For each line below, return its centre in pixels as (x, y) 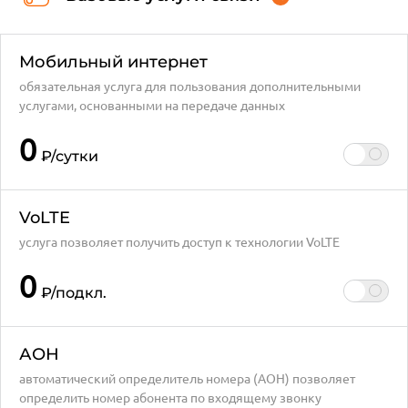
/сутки (75, 156)
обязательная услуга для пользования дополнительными (190, 86)
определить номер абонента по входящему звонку (170, 397)
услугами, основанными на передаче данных (152, 105)
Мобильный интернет (113, 62)
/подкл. (79, 293)
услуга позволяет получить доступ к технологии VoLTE (179, 241)
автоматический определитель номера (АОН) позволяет (187, 378)
